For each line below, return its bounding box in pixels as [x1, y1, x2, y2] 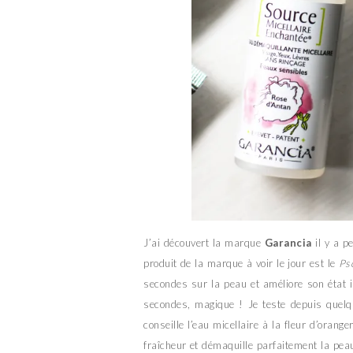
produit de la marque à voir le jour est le [143, 257, 339, 270]
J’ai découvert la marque [143, 236, 265, 250]
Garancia [264, 236, 312, 250]
